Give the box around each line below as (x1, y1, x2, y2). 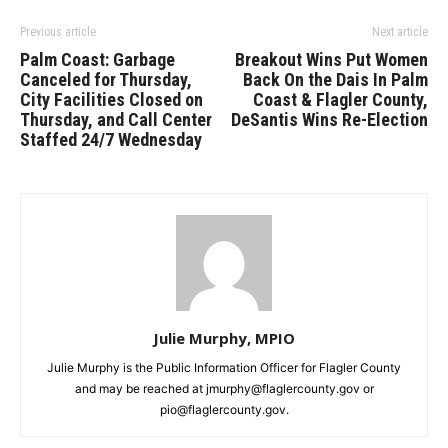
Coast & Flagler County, (253, 89, 428, 110)
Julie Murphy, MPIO (153, 328, 295, 348)
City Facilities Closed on (20, 89, 203, 110)
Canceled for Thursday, (20, 69, 192, 90)
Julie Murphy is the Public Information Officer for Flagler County (47, 360, 401, 375)
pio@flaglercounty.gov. (159, 402, 289, 417)
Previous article (20, 25, 96, 39)
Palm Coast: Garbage (20, 49, 175, 70)
